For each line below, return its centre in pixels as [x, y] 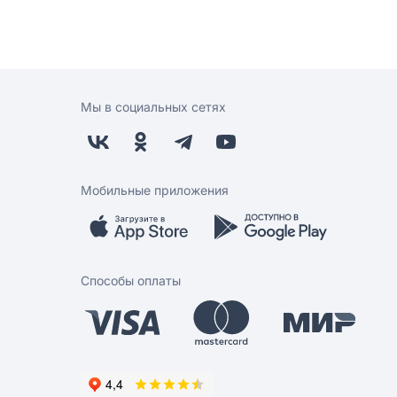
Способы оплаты [131, 281]
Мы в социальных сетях [153, 107]
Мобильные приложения [155, 191]
